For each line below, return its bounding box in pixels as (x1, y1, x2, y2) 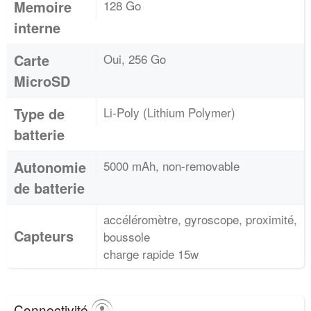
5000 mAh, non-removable (103, 157, 239, 174)
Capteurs (14, 226, 74, 246)
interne (14, 17, 60, 37)
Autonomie (14, 157, 86, 177)
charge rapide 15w (103, 245, 199, 262)
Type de (14, 103, 65, 124)
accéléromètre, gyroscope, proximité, (103, 210, 297, 228)
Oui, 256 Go (103, 50, 166, 67)
